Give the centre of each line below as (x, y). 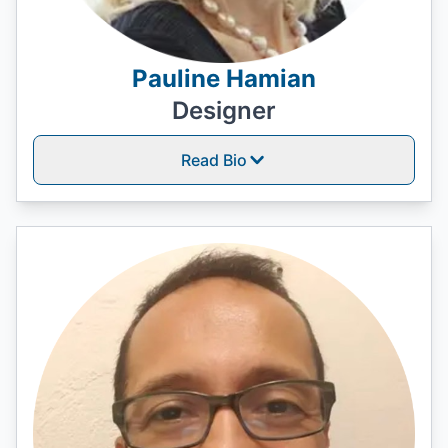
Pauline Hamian (224, 78)
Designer (224, 110)
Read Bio (214, 160)
